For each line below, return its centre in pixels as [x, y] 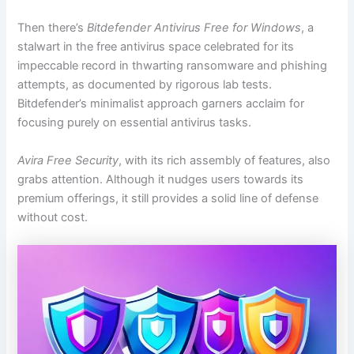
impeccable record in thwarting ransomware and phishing [173, 66]
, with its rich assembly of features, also [225, 160]
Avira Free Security [68, 160]
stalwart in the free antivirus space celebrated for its [156, 47]
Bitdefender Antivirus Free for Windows [194, 28]
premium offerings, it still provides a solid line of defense [168, 198]
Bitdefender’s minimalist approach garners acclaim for [161, 104]
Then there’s [53, 28]
